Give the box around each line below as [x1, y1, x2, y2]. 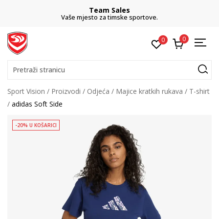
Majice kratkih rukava [116, 87, 183, 96]
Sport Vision [7, 87, 45, 96]
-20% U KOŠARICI [15, 122, 57, 129]
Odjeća [87, 87, 109, 96]
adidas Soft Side [12, 99, 63, 109]
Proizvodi [51, 87, 81, 96]
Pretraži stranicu [13, 65, 65, 74]
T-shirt [189, 87, 210, 96]
